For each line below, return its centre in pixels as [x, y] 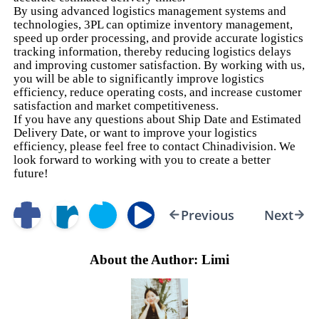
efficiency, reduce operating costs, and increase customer [158, 92]
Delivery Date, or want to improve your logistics [136, 132]
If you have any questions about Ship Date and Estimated [158, 119]
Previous [207, 215]
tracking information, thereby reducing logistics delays [153, 51]
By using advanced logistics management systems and [150, 11]
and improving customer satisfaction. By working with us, [159, 65]
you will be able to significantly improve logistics [139, 78]
